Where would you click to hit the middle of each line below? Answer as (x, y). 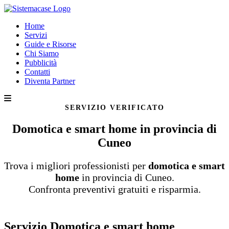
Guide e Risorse (50, 44)
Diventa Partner (50, 81)
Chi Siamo (42, 53)
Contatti (37, 72)
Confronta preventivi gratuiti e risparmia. (114, 189)
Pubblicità (41, 63)
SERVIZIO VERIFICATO (114, 107)
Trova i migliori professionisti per (76, 166)
